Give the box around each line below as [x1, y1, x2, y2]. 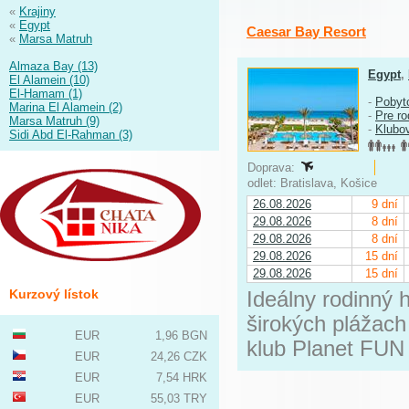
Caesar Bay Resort [246, 24, 366, 39]
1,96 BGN [155, 329, 207, 342]
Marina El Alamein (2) [9, 100, 122, 114]
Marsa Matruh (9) [9, 114, 100, 128]
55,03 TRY [151, 392, 207, 405]
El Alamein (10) [9, 73, 89, 87]
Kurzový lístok [9, 287, 99, 301]
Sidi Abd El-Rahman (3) [9, 128, 132, 142]
